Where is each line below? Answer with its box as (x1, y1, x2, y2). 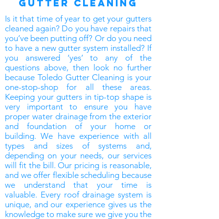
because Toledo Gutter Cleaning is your (5, 72, 152, 82)
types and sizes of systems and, (5, 141, 152, 151)
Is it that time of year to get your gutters (5, 14, 152, 23)
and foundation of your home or (5, 121, 152, 131)
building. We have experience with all (5, 131, 152, 141)
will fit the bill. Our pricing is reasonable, (5, 160, 152, 170)
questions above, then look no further (5, 63, 152, 72)
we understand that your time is (5, 180, 152, 190)
